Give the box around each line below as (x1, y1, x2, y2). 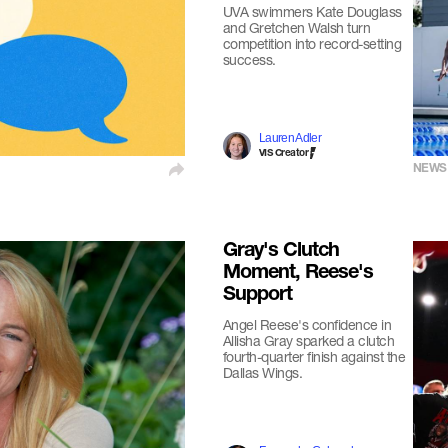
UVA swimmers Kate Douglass (222, 3, 402, 20)
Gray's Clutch (222, 242, 339, 262)
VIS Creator (258, 149, 309, 159)
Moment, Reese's (222, 264, 373, 284)
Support (222, 286, 292, 306)
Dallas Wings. (222, 364, 303, 381)
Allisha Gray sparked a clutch (222, 332, 395, 349)
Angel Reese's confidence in (222, 316, 392, 333)
